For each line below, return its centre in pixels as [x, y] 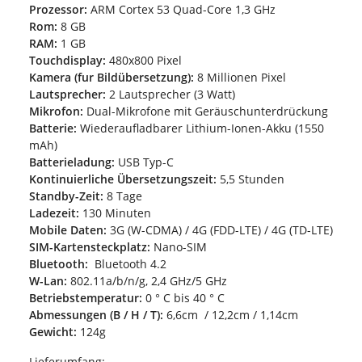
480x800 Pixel [144, 60]
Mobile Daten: [68, 229]
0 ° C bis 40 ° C [183, 297]
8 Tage [123, 196]
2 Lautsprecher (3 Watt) [170, 94]
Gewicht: [53, 331]
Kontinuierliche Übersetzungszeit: [123, 179]
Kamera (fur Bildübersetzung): [112, 77]
